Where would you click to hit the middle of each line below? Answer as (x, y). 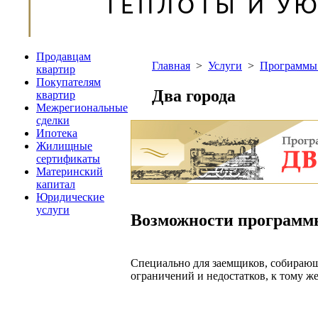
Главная (171, 66)
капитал (56, 184)
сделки (53, 120)
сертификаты (68, 159)
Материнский (70, 171)
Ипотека (57, 133)
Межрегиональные (82, 108)
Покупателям (68, 82)
